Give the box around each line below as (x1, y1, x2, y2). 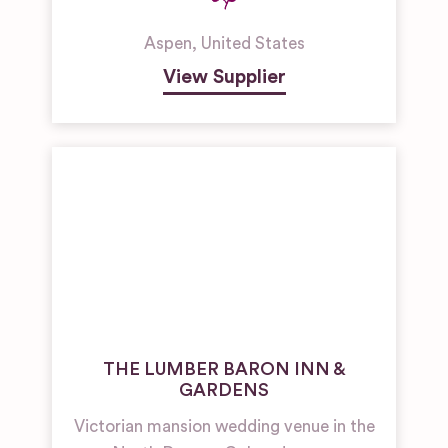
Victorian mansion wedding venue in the (73, 418, 375, 435)
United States (200, 35, 305, 52)
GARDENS (179, 381, 269, 399)
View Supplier (162, 67, 286, 87)
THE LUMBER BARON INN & (102, 360, 346, 378)
